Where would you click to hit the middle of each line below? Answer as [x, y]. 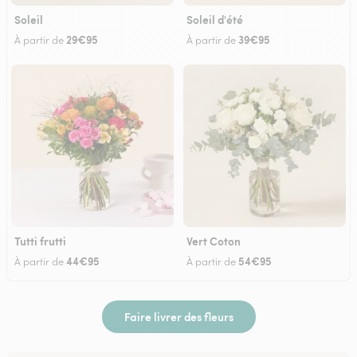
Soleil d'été [215, 19]
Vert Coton [214, 241]
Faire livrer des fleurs [178, 316]
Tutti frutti [40, 241]
